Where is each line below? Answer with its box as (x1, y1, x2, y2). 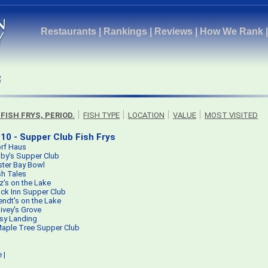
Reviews (154, 26, 193, 36)
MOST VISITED (205, 111, 258, 120)
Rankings (103, 26, 147, 36)
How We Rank (200, 26, 263, 36)
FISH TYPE (83, 111, 120, 120)
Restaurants (41, 26, 96, 36)
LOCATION (128, 111, 165, 120)
